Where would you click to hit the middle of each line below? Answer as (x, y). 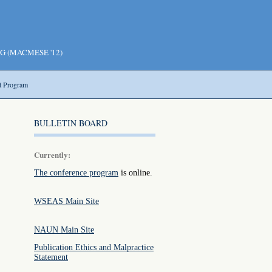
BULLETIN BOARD (71, 123)
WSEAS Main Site (66, 201)
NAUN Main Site (64, 230)
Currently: (52, 155)
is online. (135, 173)
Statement (51, 257)
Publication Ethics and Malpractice (94, 247)
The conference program (76, 173)
